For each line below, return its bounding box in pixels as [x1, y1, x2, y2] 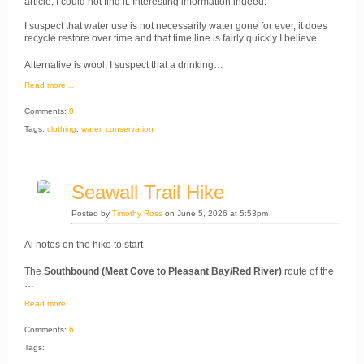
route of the [282, 265, 334, 277]
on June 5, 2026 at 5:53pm [162, 208, 268, 218]
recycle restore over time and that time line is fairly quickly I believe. [24, 32, 322, 44]
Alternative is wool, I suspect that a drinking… [24, 58, 223, 71]
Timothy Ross [112, 208, 162, 218]
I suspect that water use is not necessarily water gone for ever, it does [24, 19, 327, 32]
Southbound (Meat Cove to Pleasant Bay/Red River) [44, 265, 282, 277]
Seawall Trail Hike [71, 180, 224, 203]
